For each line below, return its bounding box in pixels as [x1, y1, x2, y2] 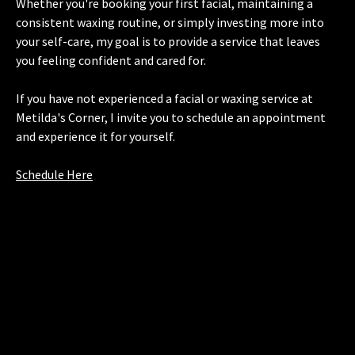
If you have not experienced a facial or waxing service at [16, 90, 313, 106]
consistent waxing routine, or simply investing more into [16, 14, 324, 30]
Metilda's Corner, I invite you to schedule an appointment [16, 109, 326, 125]
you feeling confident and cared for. [16, 52, 211, 68]
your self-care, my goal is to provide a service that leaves [16, 33, 320, 49]
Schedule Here [16, 166, 93, 182]
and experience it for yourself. [16, 128, 175, 144]
